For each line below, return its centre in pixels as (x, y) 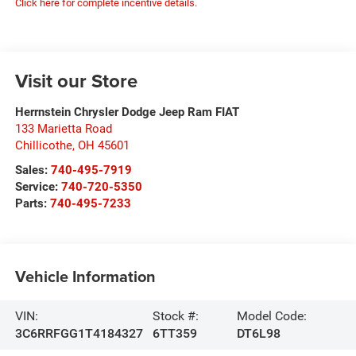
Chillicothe (43, 146)
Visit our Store (76, 81)
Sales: (33, 170)
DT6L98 (258, 333)
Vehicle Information (85, 276)
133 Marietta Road (63, 129)
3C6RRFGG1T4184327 (79, 333)
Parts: (32, 204)
